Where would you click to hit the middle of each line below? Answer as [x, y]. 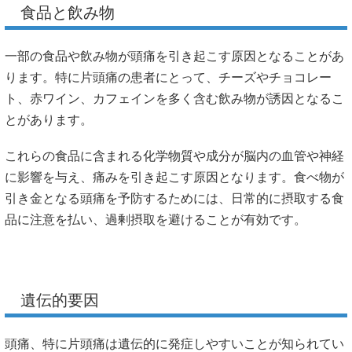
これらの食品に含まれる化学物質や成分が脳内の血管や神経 [174, 156]
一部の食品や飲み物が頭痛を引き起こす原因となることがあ [174, 57]
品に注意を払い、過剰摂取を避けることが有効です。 [156, 220]
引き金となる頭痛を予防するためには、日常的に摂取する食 [174, 199]
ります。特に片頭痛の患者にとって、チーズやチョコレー [168, 78]
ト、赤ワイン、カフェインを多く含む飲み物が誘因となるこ [174, 99]
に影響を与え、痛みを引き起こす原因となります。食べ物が [174, 178]
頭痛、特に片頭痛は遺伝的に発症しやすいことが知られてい [174, 343]
